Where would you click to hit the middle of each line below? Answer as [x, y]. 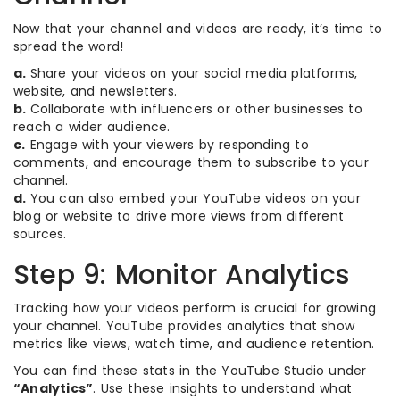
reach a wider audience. [92, 127]
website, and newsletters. [95, 92]
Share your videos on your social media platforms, [194, 74]
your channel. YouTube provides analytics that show [184, 326]
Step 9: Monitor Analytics [181, 275]
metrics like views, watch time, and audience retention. [194, 344]
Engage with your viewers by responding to [167, 145]
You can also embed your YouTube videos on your [195, 199]
